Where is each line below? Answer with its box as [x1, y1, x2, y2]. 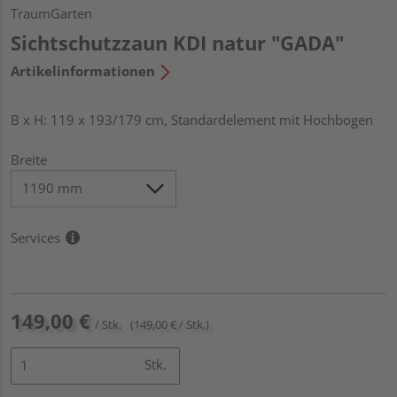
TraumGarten [11, 4, 92, 22]
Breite [11, 150, 47, 168]
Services [11, 228, 60, 246]
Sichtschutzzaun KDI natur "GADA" [11, 28, 344, 56]
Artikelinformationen [11, 61, 155, 80]
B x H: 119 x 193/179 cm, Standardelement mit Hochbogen [11, 110, 373, 128]
